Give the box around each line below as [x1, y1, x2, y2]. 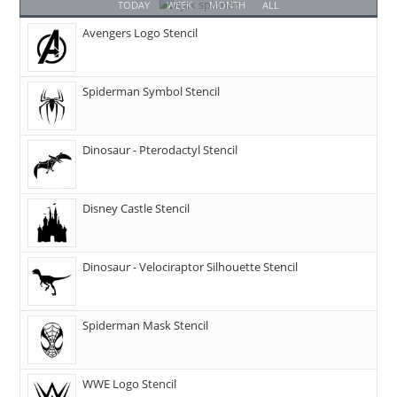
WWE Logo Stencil [82, 376, 177, 393]
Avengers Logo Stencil [82, 25, 198, 42]
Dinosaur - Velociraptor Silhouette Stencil [82, 259, 299, 276]
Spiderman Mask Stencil [82, 317, 209, 334]
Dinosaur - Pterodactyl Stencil [82, 142, 238, 159]
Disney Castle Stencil [82, 200, 191, 217]
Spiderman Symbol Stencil [82, 83, 221, 100]
